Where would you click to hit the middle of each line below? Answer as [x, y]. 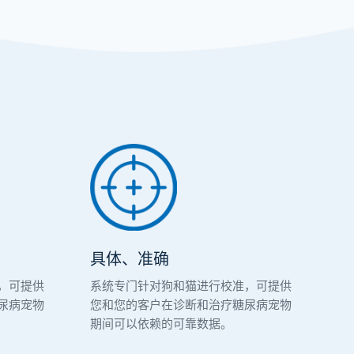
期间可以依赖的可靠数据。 [161, 324]
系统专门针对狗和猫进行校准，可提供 [190, 286]
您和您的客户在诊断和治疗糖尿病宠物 [190, 305]
